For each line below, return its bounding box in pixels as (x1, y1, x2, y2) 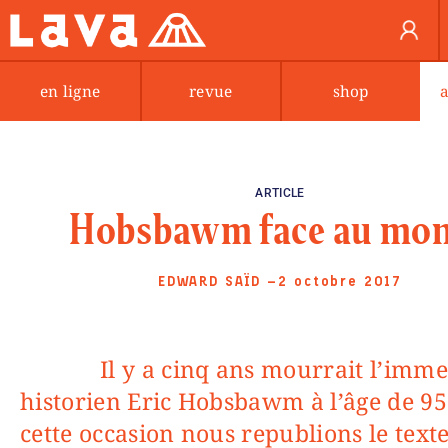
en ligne (39, 81, 101, 102)
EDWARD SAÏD (157, 274, 262, 290)
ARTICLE (255, 186, 305, 200)
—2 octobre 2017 (267, 274, 403, 290)
